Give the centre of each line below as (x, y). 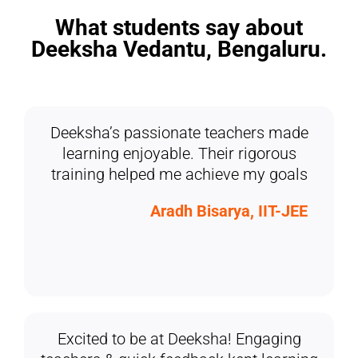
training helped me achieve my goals (179, 175)
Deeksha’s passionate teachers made (179, 133)
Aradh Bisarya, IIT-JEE (231, 211)
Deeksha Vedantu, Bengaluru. (179, 50)
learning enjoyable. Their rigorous (179, 154)
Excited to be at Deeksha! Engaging (179, 339)
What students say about (179, 28)
